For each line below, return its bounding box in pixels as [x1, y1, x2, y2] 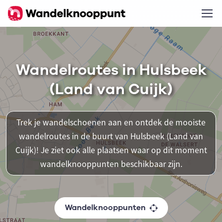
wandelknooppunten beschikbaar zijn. [40, 159, 182, 169]
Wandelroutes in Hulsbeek [15, 60, 207, 80]
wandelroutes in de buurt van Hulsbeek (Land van [19, 131, 203, 142]
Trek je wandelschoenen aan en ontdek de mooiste [16, 117, 206, 128]
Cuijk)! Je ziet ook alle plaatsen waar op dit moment [15, 145, 207, 156]
